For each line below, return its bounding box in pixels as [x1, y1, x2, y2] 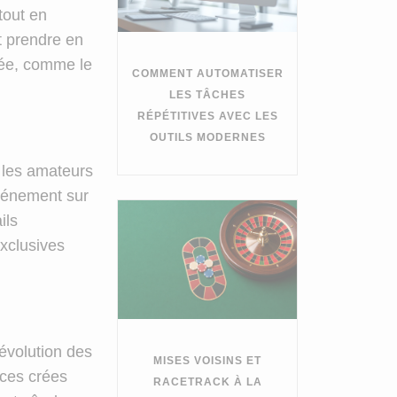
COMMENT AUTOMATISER [131, 66, 284, 80]
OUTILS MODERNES [149, 130, 266, 144]
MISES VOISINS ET [153, 354, 262, 368]
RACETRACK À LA [152, 376, 262, 389]
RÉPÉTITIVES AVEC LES [136, 109, 278, 122]
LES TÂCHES [169, 88, 246, 101]
